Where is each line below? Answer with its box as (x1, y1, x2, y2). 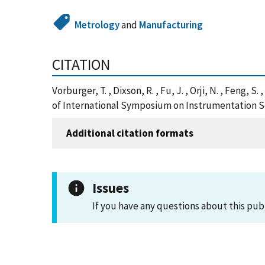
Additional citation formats (66, 126, 193, 140)
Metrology (75, 18, 120, 31)
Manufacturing (139, 18, 203, 31)
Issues (92, 179, 129, 196)
